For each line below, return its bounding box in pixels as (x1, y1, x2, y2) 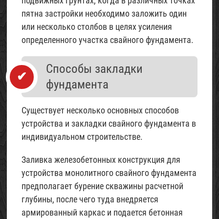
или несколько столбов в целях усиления (22, 22, 172, 32)
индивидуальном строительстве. (22, 131, 143, 142)
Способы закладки (46, 62, 143, 76)
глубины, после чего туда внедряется (22, 194, 158, 204)
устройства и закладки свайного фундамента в (22, 118, 196, 129)
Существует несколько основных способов (22, 105, 179, 115)
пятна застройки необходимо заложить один (22, 8, 187, 19)
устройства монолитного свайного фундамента (22, 167, 197, 178)
